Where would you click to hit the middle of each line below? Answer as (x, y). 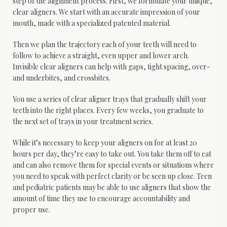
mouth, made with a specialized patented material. (92, 23)
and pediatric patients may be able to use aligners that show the (112, 187)
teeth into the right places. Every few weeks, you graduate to (108, 110)
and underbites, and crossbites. (62, 78)
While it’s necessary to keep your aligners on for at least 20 (105, 143)
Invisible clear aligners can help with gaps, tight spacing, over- (111, 67)
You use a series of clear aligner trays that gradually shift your (110, 99)
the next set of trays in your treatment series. (83, 122)
